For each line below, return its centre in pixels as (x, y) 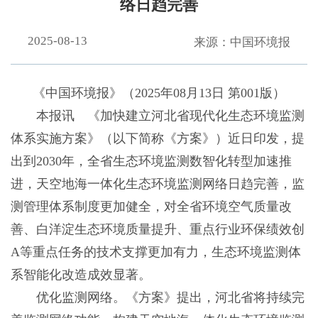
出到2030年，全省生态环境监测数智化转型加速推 (151, 161)
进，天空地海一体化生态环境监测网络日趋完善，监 (157, 184)
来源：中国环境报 (242, 43)
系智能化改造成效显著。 (81, 275)
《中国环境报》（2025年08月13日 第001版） (159, 93)
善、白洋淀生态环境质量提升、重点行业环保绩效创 (157, 230)
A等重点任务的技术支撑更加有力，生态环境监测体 (155, 252)
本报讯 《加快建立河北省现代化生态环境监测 (157, 116)
